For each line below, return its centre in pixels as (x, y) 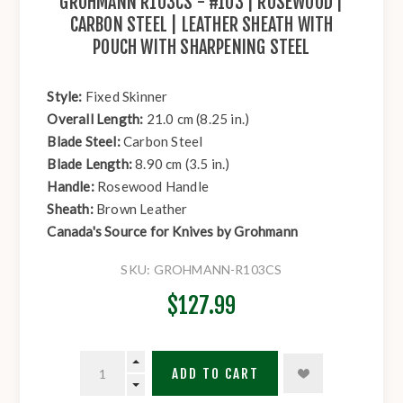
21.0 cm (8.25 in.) (198, 119)
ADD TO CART (215, 373)
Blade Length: (91, 164)
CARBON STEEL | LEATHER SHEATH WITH (201, 25)
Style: (66, 97)
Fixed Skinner (126, 97)
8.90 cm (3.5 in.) (183, 164)
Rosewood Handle (153, 187)
